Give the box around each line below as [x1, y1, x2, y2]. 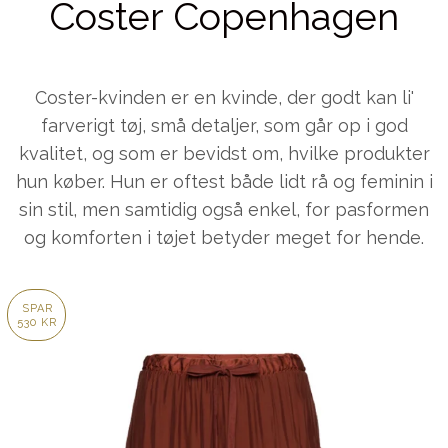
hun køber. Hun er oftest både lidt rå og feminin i [15, 170, 433, 192]
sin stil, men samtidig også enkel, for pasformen [19, 198, 429, 220]
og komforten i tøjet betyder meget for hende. [24, 226, 424, 248]
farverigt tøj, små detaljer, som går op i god [40, 114, 408, 136]
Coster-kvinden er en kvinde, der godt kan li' [34, 86, 414, 108]
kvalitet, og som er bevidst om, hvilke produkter [18, 142, 430, 164]
